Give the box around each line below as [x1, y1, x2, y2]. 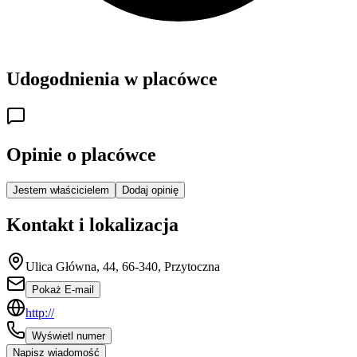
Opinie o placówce [6, 144, 156, 166]
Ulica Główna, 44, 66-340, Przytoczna [25, 259, 220, 273]
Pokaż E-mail [32, 283, 94, 296]
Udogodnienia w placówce [6, 69, 218, 90]
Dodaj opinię [122, 184, 178, 197]
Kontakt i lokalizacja [6, 214, 178, 236]
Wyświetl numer [32, 329, 105, 342]
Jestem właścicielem [13, 184, 109, 197]
